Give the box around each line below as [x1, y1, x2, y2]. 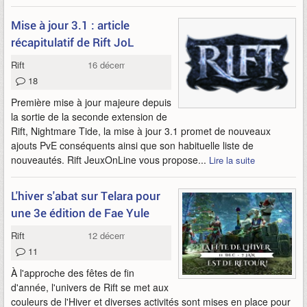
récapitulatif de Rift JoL [11, 34, 134, 50]
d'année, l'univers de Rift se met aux [11, 280, 169, 294]
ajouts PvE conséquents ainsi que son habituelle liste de [11, 138, 254, 152]
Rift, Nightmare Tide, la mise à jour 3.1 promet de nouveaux [11, 124, 271, 138]
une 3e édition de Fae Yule [11, 205, 149, 221]
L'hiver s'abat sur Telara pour [11, 188, 160, 204]
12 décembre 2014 [88, 229, 162, 242]
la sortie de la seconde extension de [11, 110, 167, 123]
